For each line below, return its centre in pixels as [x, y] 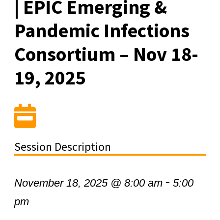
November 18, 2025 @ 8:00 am [88, 183]
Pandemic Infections [102, 30]
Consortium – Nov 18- [106, 54]
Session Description [62, 146]
